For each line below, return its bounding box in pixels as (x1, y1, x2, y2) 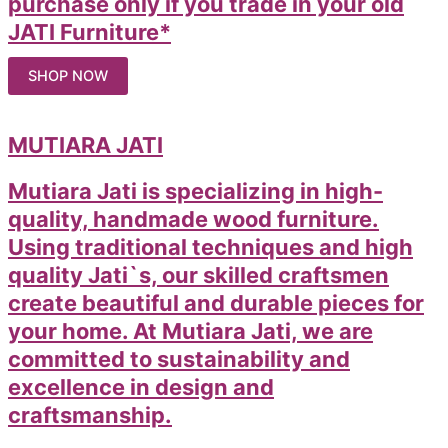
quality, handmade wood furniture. (8, 205, 379, 232)
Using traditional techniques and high (8, 233, 413, 260)
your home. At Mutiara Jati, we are (8, 317, 373, 344)
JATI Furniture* (8, 19, 171, 46)
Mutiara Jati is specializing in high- (8, 177, 383, 204)
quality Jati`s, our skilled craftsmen (8, 261, 389, 288)
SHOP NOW (28, 67, 108, 86)
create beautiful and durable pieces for (8, 289, 424, 316)
